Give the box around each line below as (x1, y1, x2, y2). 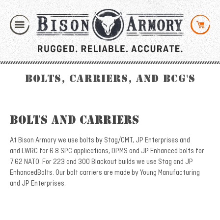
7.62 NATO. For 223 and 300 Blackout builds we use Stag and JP (10, 157, 193, 166)
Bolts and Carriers (10, 115, 139, 127)
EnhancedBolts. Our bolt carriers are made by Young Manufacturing (10, 168, 200, 177)
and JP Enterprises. (10, 179, 66, 188)
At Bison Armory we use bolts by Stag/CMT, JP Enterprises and (10, 136, 190, 145)
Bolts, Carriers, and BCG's (25, 75, 195, 84)
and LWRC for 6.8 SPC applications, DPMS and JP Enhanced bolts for (10, 146, 204, 156)
